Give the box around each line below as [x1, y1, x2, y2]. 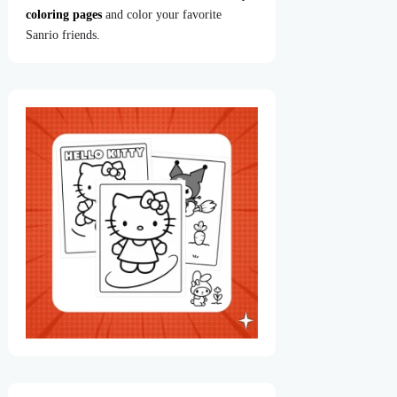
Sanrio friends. [26, 27, 101, 42]
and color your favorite [102, 7, 222, 21]
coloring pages [26, 7, 103, 21]
